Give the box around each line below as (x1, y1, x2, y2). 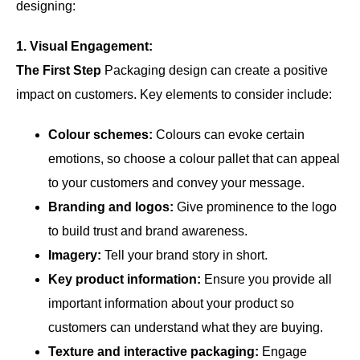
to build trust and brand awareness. (48, 223, 247, 238)
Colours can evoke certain (156, 127, 305, 141)
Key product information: (48, 272, 201, 286)
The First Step (16, 63, 101, 77)
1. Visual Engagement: (16, 39, 153, 53)
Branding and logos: (48, 199, 177, 214)
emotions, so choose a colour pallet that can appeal (48, 151, 340, 166)
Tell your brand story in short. (101, 247, 268, 262)
